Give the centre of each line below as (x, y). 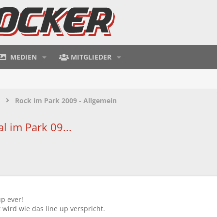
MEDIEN (24, 57)
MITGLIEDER (91, 57)
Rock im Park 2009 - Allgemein (66, 100)
